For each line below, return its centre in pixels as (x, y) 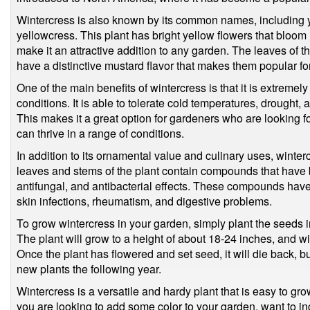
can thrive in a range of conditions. (100, 133)
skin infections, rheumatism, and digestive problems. (144, 201)
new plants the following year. (89, 269)
